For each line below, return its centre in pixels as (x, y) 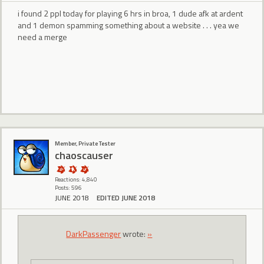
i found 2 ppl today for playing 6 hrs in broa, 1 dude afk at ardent (130, 14)
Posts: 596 (68, 187)
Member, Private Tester (85, 143)
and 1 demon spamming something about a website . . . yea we (128, 25)
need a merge (42, 37)
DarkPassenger (94, 234)
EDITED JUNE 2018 (126, 197)
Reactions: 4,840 (76, 179)
